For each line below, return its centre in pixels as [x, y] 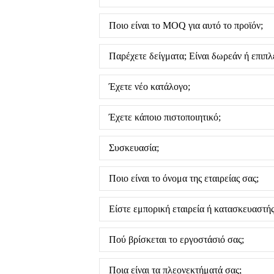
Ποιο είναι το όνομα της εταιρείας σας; [184, 178]
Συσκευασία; [134, 147]
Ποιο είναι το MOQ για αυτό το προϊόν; [186, 25]
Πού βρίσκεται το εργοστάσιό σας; [176, 239]
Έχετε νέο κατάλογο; [150, 86]
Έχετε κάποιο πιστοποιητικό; [165, 117]
